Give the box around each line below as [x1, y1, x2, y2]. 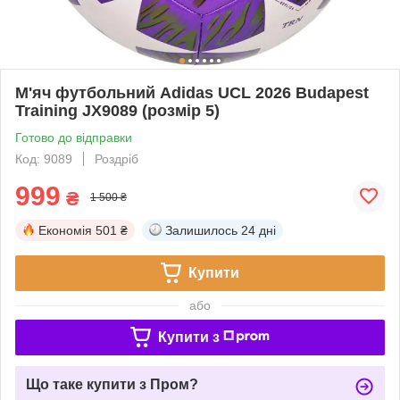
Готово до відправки [15, 129, 132, 145]
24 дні [241, 222, 276, 237]
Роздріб [95, 151, 138, 166]
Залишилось [165, 222, 237, 237]
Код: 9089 [15, 151, 72, 166]
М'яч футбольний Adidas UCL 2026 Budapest [15, 83, 369, 102]
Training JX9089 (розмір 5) [15, 101, 220, 120]
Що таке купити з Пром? [26, 376, 198, 392]
